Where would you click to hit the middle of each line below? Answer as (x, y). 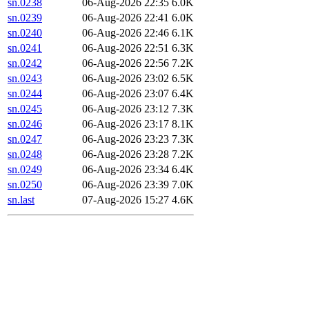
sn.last (21, 200)
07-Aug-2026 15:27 (126, 200)
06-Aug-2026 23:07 (126, 94)
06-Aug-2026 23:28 (126, 154)
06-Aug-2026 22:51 (126, 48)
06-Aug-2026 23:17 (126, 124)
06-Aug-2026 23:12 (126, 109)
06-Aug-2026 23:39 (126, 185)
